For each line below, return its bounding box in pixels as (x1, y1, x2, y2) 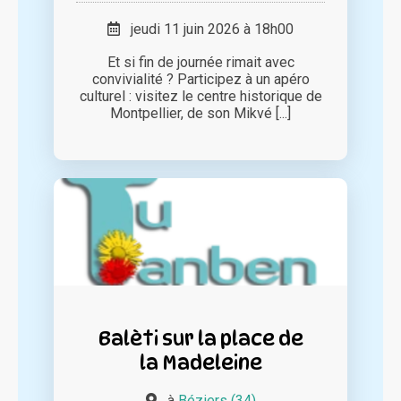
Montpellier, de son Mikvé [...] (110, 105, 291, 123)
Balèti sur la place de (98, 326, 303, 351)
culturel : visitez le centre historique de (79, 88, 322, 106)
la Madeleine (139, 350, 262, 375)
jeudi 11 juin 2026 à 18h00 (120, 21, 294, 38)
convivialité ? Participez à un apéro (91, 71, 310, 89)
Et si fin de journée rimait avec (107, 54, 294, 72)
